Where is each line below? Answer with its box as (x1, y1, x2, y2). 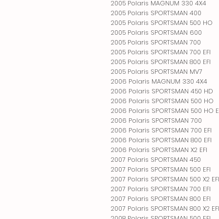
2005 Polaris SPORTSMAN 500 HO (111, 18, 213, 27)
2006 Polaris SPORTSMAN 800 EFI (111, 135, 212, 145)
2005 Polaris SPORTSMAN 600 (111, 27, 202, 37)
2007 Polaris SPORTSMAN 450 (111, 154, 201, 164)
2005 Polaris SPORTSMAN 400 (111, 8, 201, 18)
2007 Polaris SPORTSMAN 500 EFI (111, 164, 211, 174)
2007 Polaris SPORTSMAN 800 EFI (111, 194, 211, 203)
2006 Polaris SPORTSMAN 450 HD (111, 86, 213, 96)
